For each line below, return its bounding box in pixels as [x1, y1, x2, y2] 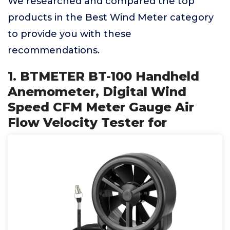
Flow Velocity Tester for [8, 115, 167, 130]
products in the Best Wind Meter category [8, 12, 214, 23]
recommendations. [8, 45, 100, 56]
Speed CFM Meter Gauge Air [8, 100, 194, 114]
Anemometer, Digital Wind [8, 84, 186, 99]
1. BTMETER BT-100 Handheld [8, 69, 199, 84]
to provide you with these [8, 28, 131, 40]
